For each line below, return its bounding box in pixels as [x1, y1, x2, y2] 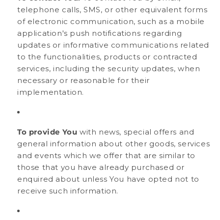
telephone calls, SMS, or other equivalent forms [17, 4, 208, 14]
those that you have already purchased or [17, 162, 185, 172]
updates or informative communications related [17, 40, 210, 50]
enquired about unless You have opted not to [17, 174, 199, 184]
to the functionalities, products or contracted [17, 52, 197, 61]
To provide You [17, 127, 78, 137]
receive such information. [17, 186, 119, 195]
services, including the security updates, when [17, 63, 200, 73]
